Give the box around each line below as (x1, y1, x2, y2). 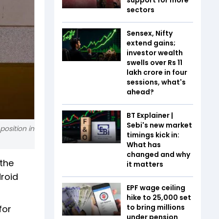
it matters (127, 159, 163, 169)
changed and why (127, 149, 190, 159)
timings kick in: (127, 130, 179, 140)
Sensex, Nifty (127, 28, 173, 38)
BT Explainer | (127, 110, 173, 120)
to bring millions (127, 202, 185, 212)
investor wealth (127, 47, 183, 58)
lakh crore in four (127, 67, 187, 77)
